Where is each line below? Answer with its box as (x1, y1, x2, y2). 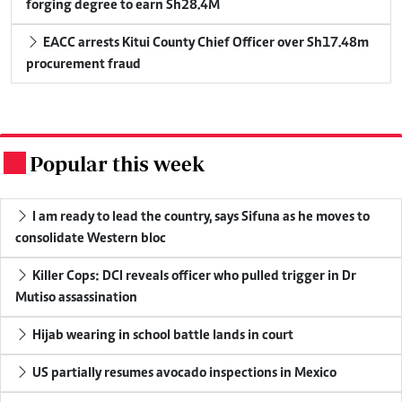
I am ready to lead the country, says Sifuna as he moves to (30, 209, 370, 224)
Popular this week (30, 151, 205, 176)
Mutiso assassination (15, 290, 137, 305)
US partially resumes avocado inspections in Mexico (30, 365, 336, 380)
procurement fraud (26, 57, 141, 72)
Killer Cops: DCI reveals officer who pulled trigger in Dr (30, 268, 356, 284)
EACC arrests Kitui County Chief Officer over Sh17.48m (40, 35, 369, 50)
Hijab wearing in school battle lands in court (30, 328, 293, 343)
